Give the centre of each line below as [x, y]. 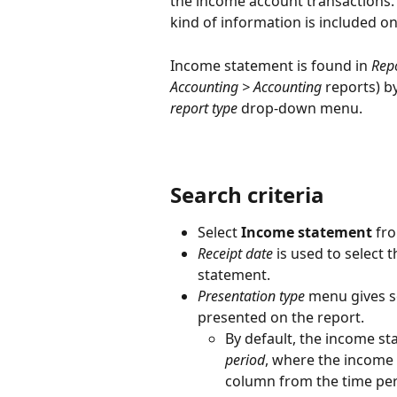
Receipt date [237, 254]
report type [204, 108]
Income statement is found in [271, 65]
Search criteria [247, 194]
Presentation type [251, 296]
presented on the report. [281, 318]
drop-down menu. [300, 108]
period [245, 360]
